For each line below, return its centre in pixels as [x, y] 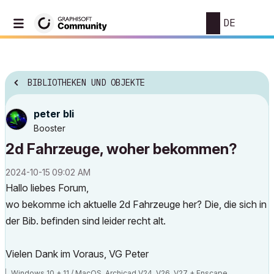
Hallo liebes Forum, [47, 188]
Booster [50, 128]
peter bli [54, 114]
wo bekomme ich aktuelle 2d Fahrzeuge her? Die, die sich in [136, 204]
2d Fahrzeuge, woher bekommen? [121, 149]
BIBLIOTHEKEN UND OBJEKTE [86, 83]
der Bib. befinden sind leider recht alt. [87, 221]
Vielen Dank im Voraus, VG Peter [77, 254]
